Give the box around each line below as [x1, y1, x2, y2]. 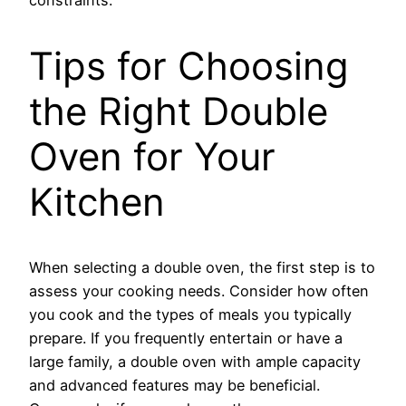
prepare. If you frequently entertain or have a [29, 329, 343, 348]
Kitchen [29, 178, 165, 225]
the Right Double [29, 87, 328, 134]
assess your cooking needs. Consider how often [29, 282, 369, 301]
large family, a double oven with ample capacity [29, 353, 361, 372]
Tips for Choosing [29, 42, 349, 89]
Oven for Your [29, 132, 275, 179]
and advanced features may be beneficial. [29, 376, 320, 395]
